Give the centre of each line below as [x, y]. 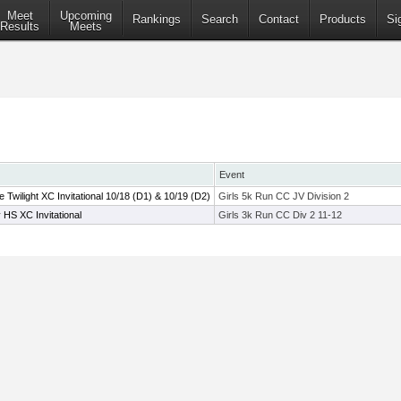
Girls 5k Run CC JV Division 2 [284, 196]
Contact [279, 20]
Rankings [157, 20]
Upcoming [86, 16]
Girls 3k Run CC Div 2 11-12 [280, 215]
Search [220, 20]
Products [343, 20]
